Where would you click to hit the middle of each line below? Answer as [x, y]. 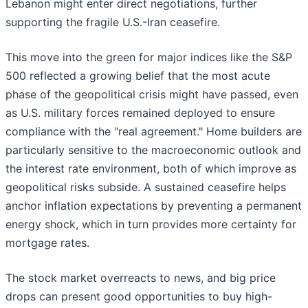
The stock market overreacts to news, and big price [141, 278]
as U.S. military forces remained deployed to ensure [140, 113]
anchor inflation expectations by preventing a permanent [154, 206]
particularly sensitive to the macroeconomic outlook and [153, 150]
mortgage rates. [47, 243]
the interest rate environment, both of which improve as [151, 169]
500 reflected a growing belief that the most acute [138, 76]
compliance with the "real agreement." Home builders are [154, 132]
